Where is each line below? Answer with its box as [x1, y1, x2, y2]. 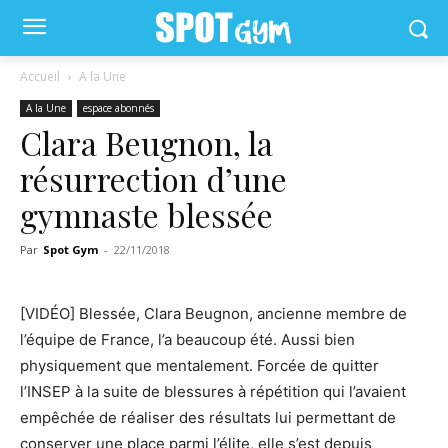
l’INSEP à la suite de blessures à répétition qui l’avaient [20, 382, 406, 401]
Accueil [20, 68, 60, 85]
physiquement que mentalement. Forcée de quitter [20, 356, 379, 375]
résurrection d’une [20, 157, 287, 200]
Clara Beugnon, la [20, 121, 273, 164]
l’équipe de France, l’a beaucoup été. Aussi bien [20, 330, 355, 349]
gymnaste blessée [20, 193, 273, 236]
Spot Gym [43, 242, 98, 257]
